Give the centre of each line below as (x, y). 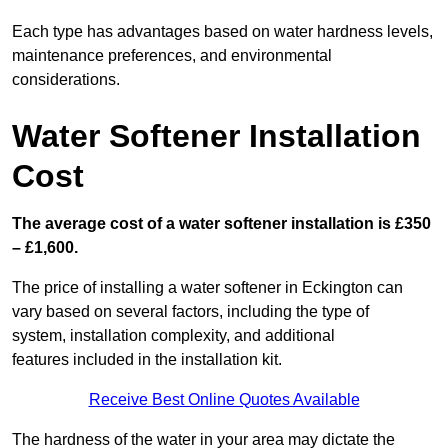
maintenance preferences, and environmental (172, 56)
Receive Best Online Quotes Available (224, 400)
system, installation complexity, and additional (173, 336)
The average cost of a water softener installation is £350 (221, 224)
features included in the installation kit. (147, 360)
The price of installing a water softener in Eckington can (207, 288)
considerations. (66, 80)
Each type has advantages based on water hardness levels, (222, 32)
